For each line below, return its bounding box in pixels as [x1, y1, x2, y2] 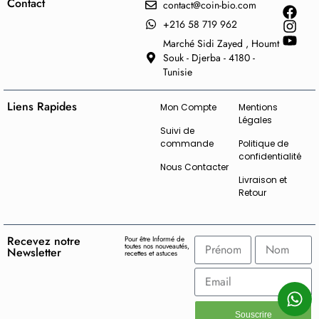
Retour [238, 187, 266, 199]
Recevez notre [7, 233, 80, 250]
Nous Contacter [160, 161, 229, 174]
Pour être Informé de [124, 234, 184, 245]
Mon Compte [160, 101, 217, 114]
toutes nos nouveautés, [124, 241, 189, 252]
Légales [238, 114, 272, 127]
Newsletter [7, 244, 61, 261]
